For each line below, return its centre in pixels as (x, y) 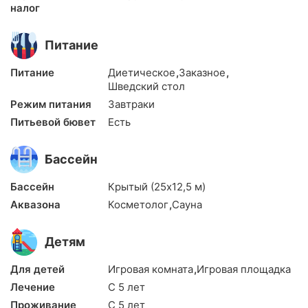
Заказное (203, 73)
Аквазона (35, 205)
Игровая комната (152, 269)
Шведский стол (146, 87)
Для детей (37, 269)
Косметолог (140, 205)
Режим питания (51, 104)
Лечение (33, 287)
